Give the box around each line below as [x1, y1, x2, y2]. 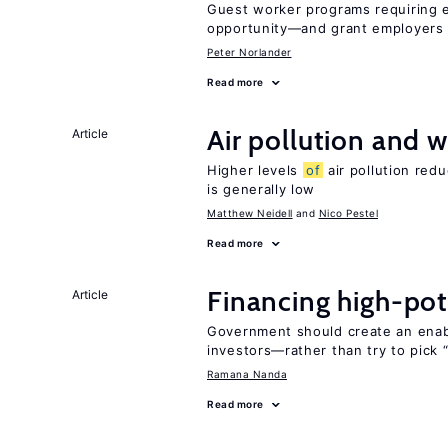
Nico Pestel [318, 207, 378, 219]
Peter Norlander [207, 46, 292, 58]
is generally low [207, 181, 316, 197]
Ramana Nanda [207, 368, 287, 380]
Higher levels [207, 162, 303, 178]
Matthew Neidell [207, 207, 293, 219]
